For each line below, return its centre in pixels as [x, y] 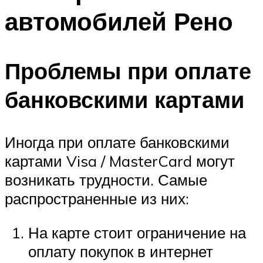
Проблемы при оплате [128, 71]
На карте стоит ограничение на [137, 232]
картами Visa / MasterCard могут [120, 161]
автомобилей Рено [119, 21]
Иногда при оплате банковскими [117, 142]
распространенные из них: [97, 199]
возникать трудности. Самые [106, 180]
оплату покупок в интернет [121, 251]
